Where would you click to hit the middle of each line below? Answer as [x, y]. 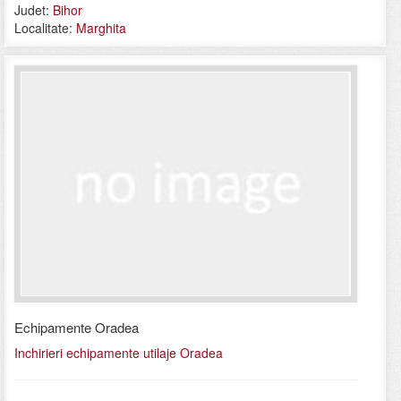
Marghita [101, 27]
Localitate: [45, 27]
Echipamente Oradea [77, 328]
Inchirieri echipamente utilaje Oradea [119, 353]
